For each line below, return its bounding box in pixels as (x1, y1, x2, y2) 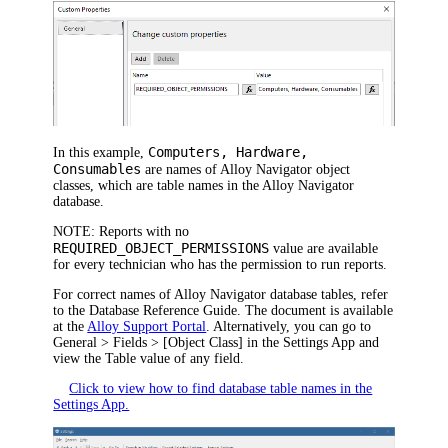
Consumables (53, 161, 142, 178)
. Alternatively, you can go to (206, 319, 372, 335)
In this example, (53, 145, 149, 161)
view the (53, 351, 106, 367)
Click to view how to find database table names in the (69, 381, 373, 397)
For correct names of (53, 287, 175, 303)
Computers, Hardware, (148, 144, 309, 161)
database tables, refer (266, 287, 389, 303)
